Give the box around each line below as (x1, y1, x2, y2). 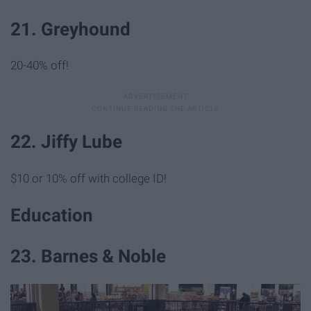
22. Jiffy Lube (10, 131, 122, 153)
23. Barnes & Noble (10, 245, 166, 267)
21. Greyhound (10, 19, 131, 40)
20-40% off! (10, 58, 69, 73)
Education (10, 204, 93, 226)
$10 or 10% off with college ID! (10, 171, 167, 185)
